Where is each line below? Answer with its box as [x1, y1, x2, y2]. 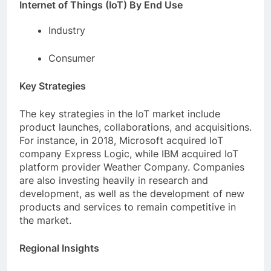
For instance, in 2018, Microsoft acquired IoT [19, 134, 223, 146]
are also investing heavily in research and [19, 174, 208, 186]
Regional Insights [19, 241, 99, 254]
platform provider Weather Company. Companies [19, 160, 244, 173]
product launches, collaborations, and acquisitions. [19, 120, 252, 133]
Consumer [48, 51, 95, 64]
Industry [48, 24, 85, 36]
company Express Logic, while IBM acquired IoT [19, 147, 238, 160]
